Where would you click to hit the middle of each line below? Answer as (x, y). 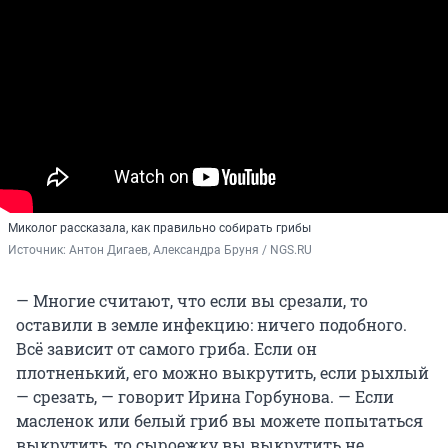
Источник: (38, 250)
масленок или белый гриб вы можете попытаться (219, 421)
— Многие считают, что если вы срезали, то (192, 301)
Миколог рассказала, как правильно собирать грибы (159, 228)
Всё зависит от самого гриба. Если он (166, 349)
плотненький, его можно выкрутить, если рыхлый (222, 373)
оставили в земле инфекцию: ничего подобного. (211, 325)
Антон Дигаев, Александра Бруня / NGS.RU (190, 250)
